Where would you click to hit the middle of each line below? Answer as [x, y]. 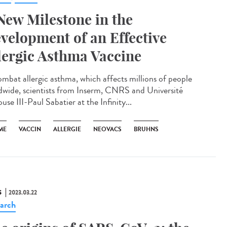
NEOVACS [107, 129]
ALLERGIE [67, 129]
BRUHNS [146, 129]
